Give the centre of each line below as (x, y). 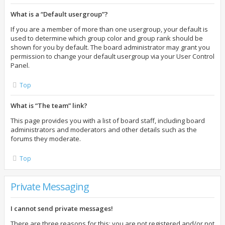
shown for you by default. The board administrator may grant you (110, 47)
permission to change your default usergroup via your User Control (113, 56)
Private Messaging (50, 187)
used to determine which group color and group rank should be (107, 38)
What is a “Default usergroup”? (59, 14)
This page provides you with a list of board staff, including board (108, 121)
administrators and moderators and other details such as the (104, 130)
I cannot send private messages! (62, 208)
